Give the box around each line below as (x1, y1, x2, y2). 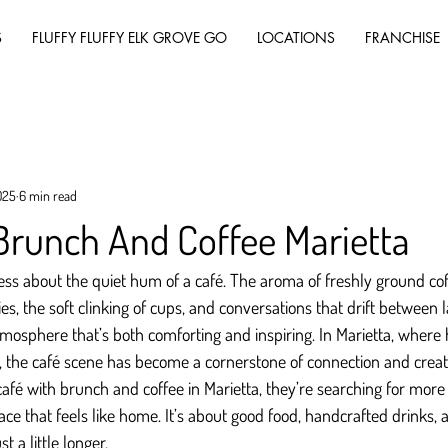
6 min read (19, 186, 77, 204)
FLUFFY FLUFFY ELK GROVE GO (32, 28, 227, 47)
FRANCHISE (365, 28, 440, 47)
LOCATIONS (257, 28, 335, 47)
